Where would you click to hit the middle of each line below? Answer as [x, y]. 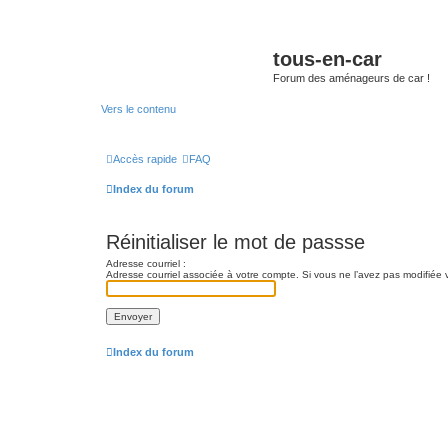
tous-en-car [327, 59]
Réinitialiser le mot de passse [235, 242]
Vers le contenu [138, 108]
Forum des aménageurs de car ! [351, 78]
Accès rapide [145, 159]
